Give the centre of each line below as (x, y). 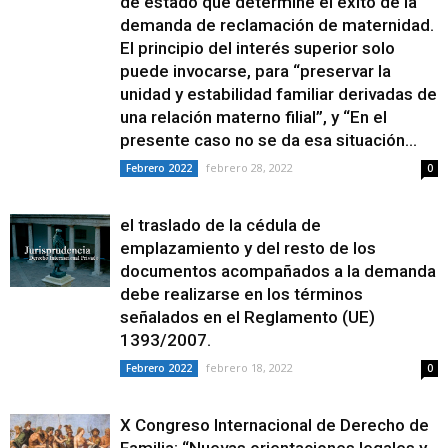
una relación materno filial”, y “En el (253, 117)
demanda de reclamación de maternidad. (277, 25)
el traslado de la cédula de (220, 225)
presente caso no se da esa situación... (268, 140)
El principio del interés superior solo (257, 48)
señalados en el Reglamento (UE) (247, 317)
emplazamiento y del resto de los (248, 248)
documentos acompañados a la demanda (278, 271)
